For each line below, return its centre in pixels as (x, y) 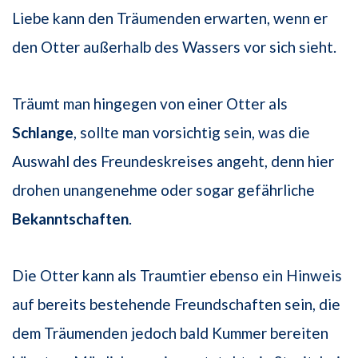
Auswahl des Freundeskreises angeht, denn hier (173, 161)
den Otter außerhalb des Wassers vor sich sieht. (174, 47)
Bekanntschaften (70, 219)
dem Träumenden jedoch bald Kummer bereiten (170, 333)
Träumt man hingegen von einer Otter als (150, 104)
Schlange (43, 133)
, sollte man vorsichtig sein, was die (192, 133)
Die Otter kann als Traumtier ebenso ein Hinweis (177, 276)
